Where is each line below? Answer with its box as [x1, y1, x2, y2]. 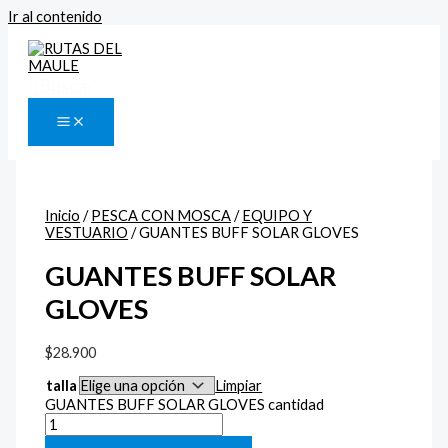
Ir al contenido [8, 8, 102, 25]
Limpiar [215, 377, 263, 395]
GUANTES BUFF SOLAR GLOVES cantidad [45, 396, 325, 414]
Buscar [39, 73, 94, 96]
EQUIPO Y [242, 206, 313, 224]
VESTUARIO [45, 223, 129, 241]
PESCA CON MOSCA [91, 206, 232, 224]
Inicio [45, 206, 81, 224]
